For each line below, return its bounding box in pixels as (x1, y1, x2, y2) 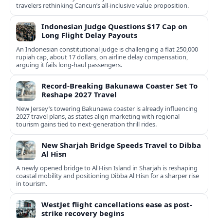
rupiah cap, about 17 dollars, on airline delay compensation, (16, 53, 188, 62)
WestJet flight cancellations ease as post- (41, 200, 192, 210)
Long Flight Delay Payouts (41, 30, 137, 40)
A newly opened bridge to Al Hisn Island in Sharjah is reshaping (16, 163, 198, 173)
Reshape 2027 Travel (41, 90, 117, 100)
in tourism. (16, 179, 47, 188)
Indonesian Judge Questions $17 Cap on (41, 21, 187, 32)
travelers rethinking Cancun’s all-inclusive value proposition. (16, 1, 189, 10)
